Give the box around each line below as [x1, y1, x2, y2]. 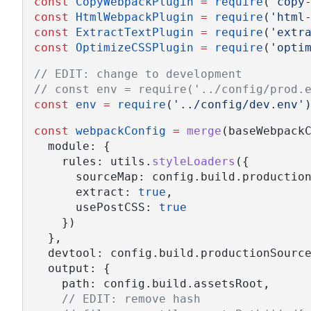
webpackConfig [76, 124, 166, 138]
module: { [34, 140, 110, 153]
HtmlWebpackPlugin [76, 10, 194, 24]
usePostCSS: [34, 201, 159, 215]
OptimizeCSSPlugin [76, 41, 194, 55]
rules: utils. [34, 155, 152, 169]
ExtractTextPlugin [76, 26, 194, 40]
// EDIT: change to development [34, 67, 242, 81]
